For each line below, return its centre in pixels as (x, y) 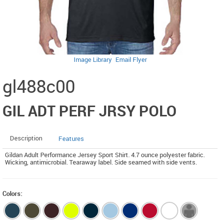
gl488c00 (39, 86)
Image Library (93, 59)
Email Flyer (131, 59)
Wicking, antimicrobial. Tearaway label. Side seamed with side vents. (101, 162)
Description (26, 138)
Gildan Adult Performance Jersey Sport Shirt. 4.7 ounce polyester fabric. (105, 155)
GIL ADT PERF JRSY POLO (90, 111)
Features (71, 138)
